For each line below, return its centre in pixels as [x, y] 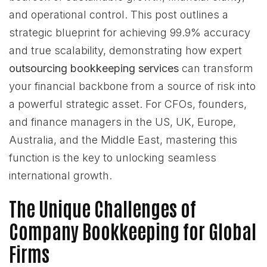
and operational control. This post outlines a [119, 15]
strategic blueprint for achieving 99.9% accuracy [130, 32]
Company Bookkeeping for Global [133, 230]
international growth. [60, 176]
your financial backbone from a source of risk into [132, 86]
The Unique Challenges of [103, 208]
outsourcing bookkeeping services [94, 68]
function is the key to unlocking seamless [113, 158]
